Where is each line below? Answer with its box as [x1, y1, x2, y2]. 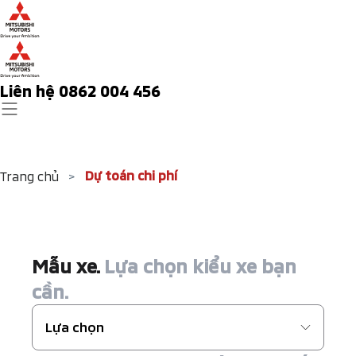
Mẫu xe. [32, 253, 99, 277]
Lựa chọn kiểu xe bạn [99, 253, 296, 277]
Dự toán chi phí [85, 168, 177, 183]
